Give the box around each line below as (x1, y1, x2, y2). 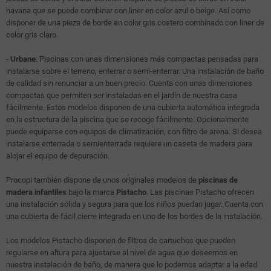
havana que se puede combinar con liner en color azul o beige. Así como (6, 6, 250, 16)
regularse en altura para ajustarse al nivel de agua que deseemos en (6, 248, 238, 258)
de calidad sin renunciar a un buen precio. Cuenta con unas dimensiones (6, 79, 252, 88)
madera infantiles (6, 188, 67, 197)
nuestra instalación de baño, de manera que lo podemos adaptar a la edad (6, 260, 257, 270)
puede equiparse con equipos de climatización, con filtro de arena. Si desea (6, 127, 262, 137)
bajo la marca (67, 188, 116, 197)
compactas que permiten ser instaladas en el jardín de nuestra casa (6, 91, 237, 100)
